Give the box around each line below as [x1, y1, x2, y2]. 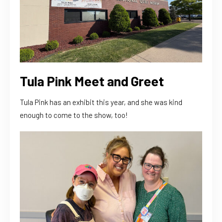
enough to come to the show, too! [20, 110, 128, 119]
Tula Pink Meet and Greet [20, 72, 166, 89]
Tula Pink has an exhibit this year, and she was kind [20, 97, 182, 107]
